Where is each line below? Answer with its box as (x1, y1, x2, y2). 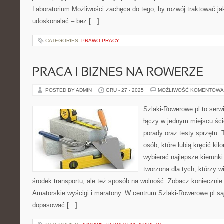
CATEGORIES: (45, 38, 81, 43)
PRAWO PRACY (81, 38, 119, 43)
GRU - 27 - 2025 (106, 87, 144, 93)
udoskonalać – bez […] (32, 17, 99, 25)
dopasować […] (32, 201, 77, 209)
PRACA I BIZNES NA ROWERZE (32, 67, 203, 78)
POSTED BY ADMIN (45, 87, 93, 93)
